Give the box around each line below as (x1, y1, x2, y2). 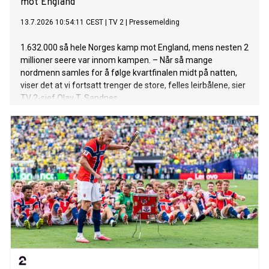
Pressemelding (129, 18, 180, 27)
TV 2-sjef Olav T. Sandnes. (20, 93, 119, 103)
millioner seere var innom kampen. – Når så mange (20, 55, 213, 65)
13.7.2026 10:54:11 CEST (20, 18, 103, 27)
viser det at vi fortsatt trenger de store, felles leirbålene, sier (20, 80, 246, 91)
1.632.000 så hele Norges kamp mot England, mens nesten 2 (20, 43, 249, 53)
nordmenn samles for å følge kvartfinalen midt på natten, (20, 68, 237, 78)
